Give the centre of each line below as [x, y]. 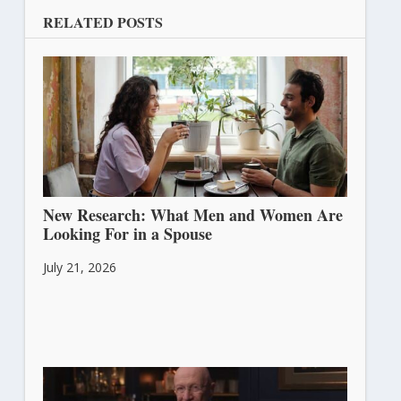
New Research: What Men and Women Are [192, 214]
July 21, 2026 [79, 267]
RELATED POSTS [102, 21]
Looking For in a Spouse [127, 233]
